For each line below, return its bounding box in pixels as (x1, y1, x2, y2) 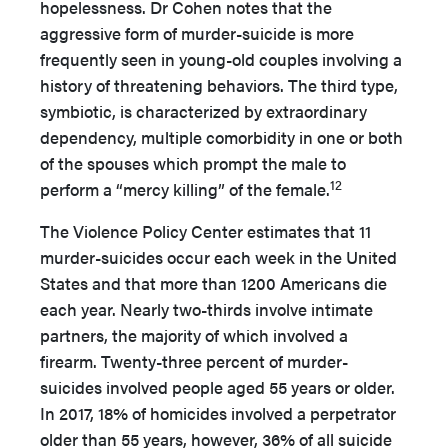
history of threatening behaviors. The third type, (40, 73, 398, 97)
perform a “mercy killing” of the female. (40, 177, 330, 201)
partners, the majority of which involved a (40, 323, 348, 347)
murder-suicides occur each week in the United (40, 245, 397, 269)
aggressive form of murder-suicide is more (40, 21, 354, 45)
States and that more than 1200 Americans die (40, 271, 387, 295)
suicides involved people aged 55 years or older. (40, 375, 395, 399)
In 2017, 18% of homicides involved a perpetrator (40, 401, 396, 425)
